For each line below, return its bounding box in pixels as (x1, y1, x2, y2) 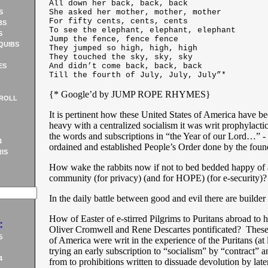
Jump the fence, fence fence (48, 35, 178, 44)
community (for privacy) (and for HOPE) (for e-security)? (48, 173, 267, 183)
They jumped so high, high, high (48, 44, 197, 53)
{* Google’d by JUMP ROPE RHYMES (48, 89, 206, 99)
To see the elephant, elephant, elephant (48, 26, 236, 35)
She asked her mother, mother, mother (48, 8, 221, 17)
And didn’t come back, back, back (48, 62, 202, 71)
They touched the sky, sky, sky (48, 53, 193, 62)
